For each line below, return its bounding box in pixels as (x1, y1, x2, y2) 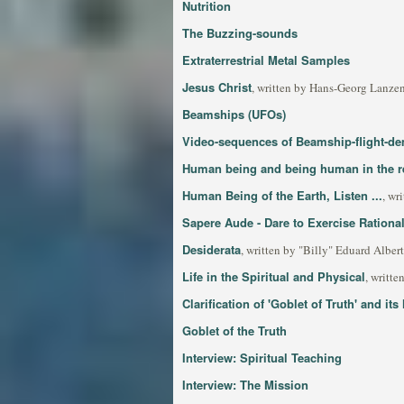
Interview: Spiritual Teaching (182, 349, 342, 366)
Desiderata (182, 241, 241, 258)
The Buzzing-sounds (182, 24, 298, 41)
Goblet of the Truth (182, 322, 287, 339)
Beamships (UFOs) (182, 106, 286, 123)
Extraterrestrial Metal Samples (182, 51, 350, 69)
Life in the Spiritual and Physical (182, 268, 365, 285)
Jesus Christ (182, 78, 252, 96)
